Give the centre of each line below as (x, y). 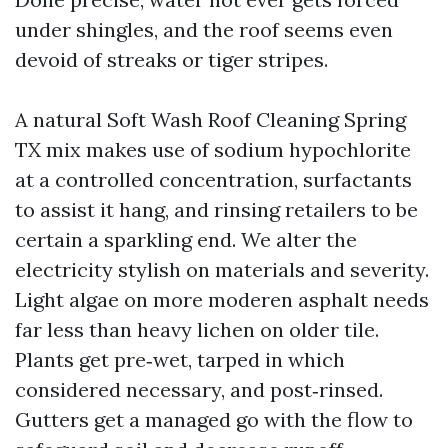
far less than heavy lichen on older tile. (197, 329)
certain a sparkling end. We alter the (186, 239)
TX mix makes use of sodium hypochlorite (213, 149)
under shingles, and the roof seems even (204, 29)
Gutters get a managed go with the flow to (214, 419)
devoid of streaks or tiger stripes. (171, 59)
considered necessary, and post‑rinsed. (199, 389)
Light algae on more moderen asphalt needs (222, 299)
